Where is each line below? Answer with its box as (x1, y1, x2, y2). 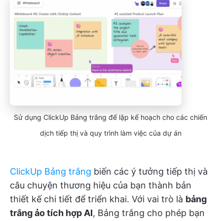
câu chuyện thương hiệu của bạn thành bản (10, 180, 191, 191)
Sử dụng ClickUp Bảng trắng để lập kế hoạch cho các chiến (14, 113, 207, 122)
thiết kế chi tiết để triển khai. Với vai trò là (10, 194, 185, 205)
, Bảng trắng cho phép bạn (93, 208, 205, 219)
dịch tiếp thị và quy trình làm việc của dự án (39, 129, 182, 138)
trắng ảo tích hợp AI (10, 208, 93, 219)
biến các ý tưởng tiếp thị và (91, 166, 208, 177)
